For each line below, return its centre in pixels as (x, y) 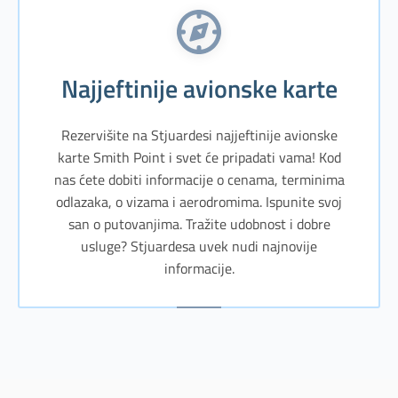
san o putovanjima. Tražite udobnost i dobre (199, 223)
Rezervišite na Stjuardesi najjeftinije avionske (199, 135)
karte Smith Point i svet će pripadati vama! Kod (199, 157)
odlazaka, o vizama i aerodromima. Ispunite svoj (199, 201)
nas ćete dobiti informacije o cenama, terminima (199, 179)
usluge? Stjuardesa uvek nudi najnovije (199, 246)
